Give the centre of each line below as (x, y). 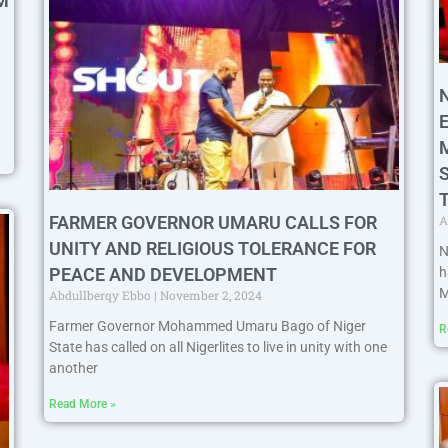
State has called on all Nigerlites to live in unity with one (218, 347)
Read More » (82, 404)
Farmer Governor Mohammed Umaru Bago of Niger (207, 326)
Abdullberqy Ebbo (101, 295)
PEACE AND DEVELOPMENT (163, 275)
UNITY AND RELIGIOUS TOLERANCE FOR (212, 249)
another (73, 368)
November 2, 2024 (209, 295)
